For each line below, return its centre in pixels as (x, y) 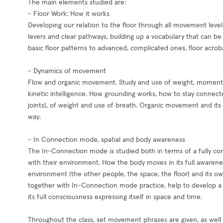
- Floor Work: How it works (69, 14)
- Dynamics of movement (67, 71)
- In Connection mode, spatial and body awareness (107, 140)
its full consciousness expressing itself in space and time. (115, 197)
